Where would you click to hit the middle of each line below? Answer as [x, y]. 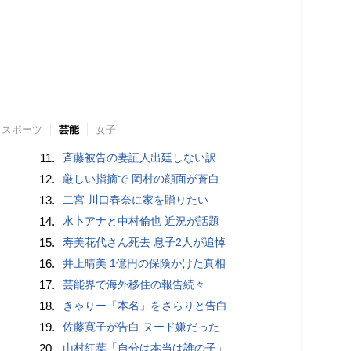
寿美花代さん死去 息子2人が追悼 [145, 242]
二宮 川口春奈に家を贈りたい [136, 199]
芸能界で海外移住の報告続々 [134, 284]
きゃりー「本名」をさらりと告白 [145, 305]
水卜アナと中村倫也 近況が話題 [141, 221]
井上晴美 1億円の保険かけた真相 [145, 263]
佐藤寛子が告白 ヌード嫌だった [141, 326]
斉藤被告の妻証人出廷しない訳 [140, 157]
